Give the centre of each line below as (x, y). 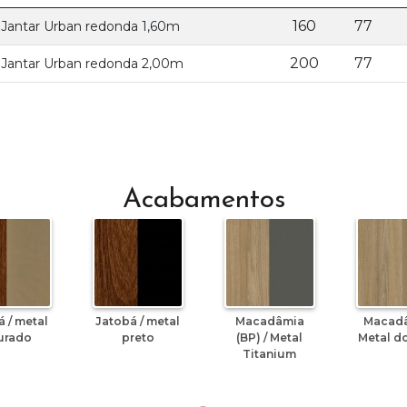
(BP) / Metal (269, 338)
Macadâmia (269, 322)
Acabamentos (203, 201)
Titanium (269, 354)
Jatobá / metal (138, 322)
